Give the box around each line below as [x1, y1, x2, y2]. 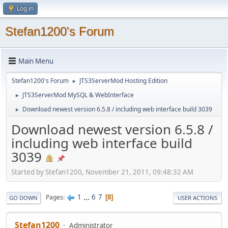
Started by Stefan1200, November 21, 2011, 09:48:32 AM [11, 167, 193, 177]
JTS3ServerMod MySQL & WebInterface [22, 91, 134, 99]
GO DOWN [9, 193, 38, 202]
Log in [17, 4, 34, 13]
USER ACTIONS [178, 193, 217, 202]
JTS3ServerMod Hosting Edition [79, 76, 167, 85]
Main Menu [18, 56, 53, 66]
